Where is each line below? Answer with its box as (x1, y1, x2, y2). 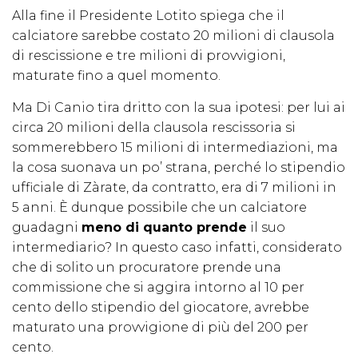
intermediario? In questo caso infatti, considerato (12, 240, 342, 256)
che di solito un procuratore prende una (12, 260, 281, 276)
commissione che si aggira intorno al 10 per (12, 280, 304, 296)
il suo (247, 220, 285, 236)
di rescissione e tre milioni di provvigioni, (12, 48, 285, 64)
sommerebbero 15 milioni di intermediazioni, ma (12, 140, 338, 156)
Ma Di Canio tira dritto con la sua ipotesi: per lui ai (12, 100, 345, 116)
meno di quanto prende (82, 220, 247, 236)
